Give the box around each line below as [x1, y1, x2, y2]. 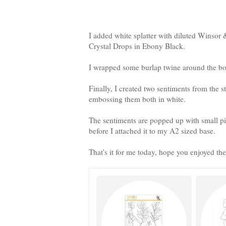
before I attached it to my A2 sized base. [89, 125, 215, 136]
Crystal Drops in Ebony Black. [89, 40, 185, 51]
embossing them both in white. [89, 93, 186, 104]
